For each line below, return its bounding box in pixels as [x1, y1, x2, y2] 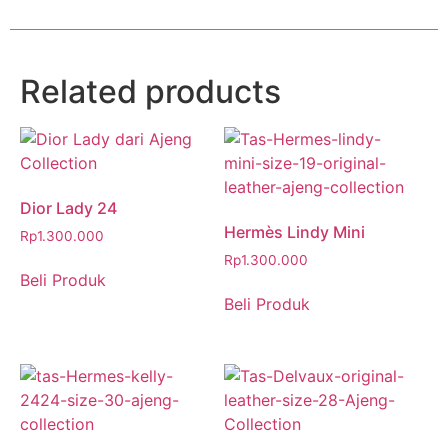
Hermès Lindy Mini [224, 221, 365, 242]
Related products [20, 71, 281, 111]
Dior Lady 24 [20, 197, 117, 218]
